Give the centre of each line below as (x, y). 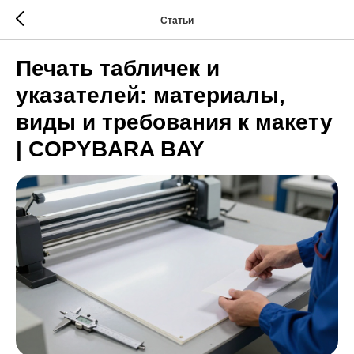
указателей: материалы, (151, 95)
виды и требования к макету (174, 122)
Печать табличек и (118, 68)
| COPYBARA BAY (110, 149)
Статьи (177, 20)
